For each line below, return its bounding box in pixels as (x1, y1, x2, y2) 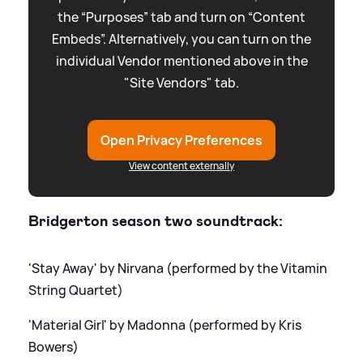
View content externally (129, 159, 234, 173)
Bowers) (28, 337, 79, 356)
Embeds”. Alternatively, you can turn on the (52, 30, 311, 49)
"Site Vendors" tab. (124, 74, 239, 92)
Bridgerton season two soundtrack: (28, 211, 283, 232)
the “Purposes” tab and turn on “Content (58, 8, 305, 27)
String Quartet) (28, 280, 123, 299)
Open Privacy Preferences (100, 131, 263, 150)
